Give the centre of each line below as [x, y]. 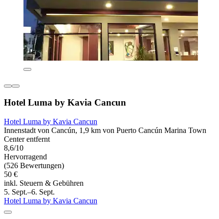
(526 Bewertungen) [34, 165]
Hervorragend [25, 156]
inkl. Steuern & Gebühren [44, 183]
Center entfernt [27, 139]
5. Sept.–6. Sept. [29, 192]
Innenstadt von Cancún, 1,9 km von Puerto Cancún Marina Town [105, 130]
